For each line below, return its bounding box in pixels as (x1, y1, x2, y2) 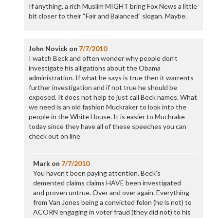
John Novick (28, 44, 68, 53)
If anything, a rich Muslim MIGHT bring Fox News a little (28, 2, 197, 10)
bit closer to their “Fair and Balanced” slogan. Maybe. (28, 12, 187, 20)
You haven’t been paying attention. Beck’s (33, 169, 161, 177)
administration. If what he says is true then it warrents (28, 73, 194, 82)
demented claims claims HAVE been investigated (33, 179, 181, 187)
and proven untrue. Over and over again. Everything (33, 188, 189, 197)
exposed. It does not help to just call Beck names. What (28, 93, 197, 101)
